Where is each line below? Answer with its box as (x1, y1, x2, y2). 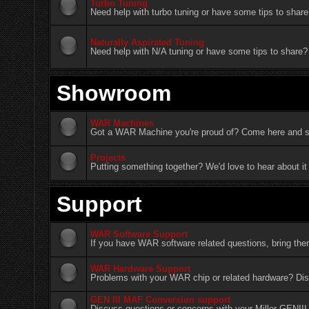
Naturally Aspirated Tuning (90, 37, 205, 48)
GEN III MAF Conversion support (90, 294, 231, 305)
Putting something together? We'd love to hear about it (90, 161, 308, 172)
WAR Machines (90, 117, 154, 128)
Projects (90, 152, 126, 163)
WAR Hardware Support (90, 263, 191, 274)
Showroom (57, 80, 171, 106)
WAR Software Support (90, 228, 188, 239)
